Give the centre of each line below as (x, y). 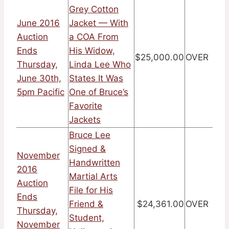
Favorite (86, 106)
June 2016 (38, 23)
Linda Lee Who (100, 65)
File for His (91, 190)
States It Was (96, 78)
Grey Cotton (94, 9)
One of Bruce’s (99, 92)
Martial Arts (93, 177)
